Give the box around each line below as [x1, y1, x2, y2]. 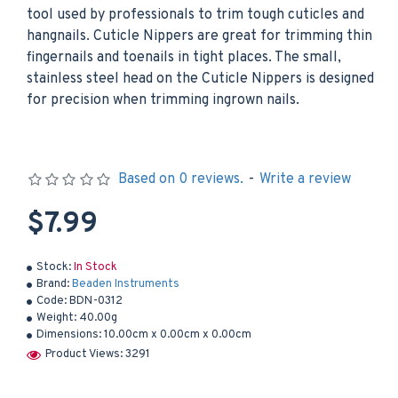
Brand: [36, 277, 69, 291]
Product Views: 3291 [45, 346, 150, 362]
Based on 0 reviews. [117, 171, 243, 188]
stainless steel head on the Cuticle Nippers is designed [27, 70, 374, 88]
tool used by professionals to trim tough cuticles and [27, 6, 364, 24]
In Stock [74, 260, 117, 275]
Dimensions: [36, 328, 101, 342]
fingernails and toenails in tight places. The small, [27, 49, 341, 67]
